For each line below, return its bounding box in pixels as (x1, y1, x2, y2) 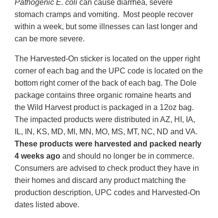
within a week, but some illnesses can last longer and (15, 22, 198, 31)
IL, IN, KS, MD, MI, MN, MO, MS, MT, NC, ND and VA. (15, 127, 198, 136)
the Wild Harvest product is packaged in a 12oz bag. (15, 103, 194, 112)
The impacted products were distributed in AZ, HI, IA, (15, 115, 195, 124)
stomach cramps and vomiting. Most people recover (15, 10, 193, 19)
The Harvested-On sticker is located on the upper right (15, 54, 200, 63)
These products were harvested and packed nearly (15, 140, 201, 148)
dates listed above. (15, 200, 79, 209)
